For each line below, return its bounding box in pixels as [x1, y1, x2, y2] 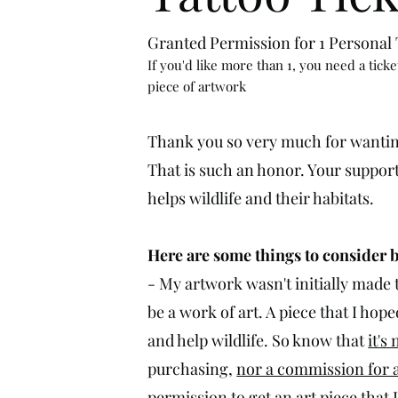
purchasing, [147, 358, 237, 379]
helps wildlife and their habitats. [147, 187, 375, 209]
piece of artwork [147, 77, 247, 95]
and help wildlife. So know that [147, 330, 369, 351]
